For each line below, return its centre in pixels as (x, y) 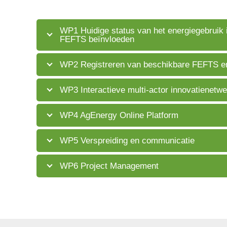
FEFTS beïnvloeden (97, 39)
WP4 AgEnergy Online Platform (119, 115)
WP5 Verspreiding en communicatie (127, 141)
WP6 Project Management (109, 166)
